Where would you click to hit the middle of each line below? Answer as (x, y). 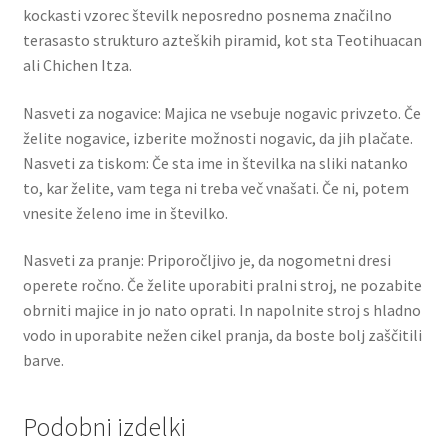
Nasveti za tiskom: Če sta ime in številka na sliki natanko (215, 162)
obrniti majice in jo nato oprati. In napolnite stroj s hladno (221, 310)
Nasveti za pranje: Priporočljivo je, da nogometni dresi (206, 260)
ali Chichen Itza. (77, 65)
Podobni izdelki (104, 426)
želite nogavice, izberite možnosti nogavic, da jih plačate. (217, 137)
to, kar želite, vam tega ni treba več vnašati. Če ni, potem (215, 187)
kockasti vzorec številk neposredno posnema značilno (207, 15)
